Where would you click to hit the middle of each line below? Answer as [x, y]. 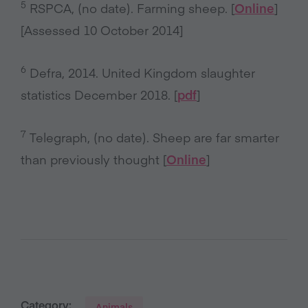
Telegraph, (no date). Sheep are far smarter [153, 137]
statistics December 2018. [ [99, 94]
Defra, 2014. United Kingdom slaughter [141, 72]
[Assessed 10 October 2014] [102, 30]
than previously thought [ [93, 159]
